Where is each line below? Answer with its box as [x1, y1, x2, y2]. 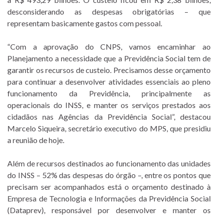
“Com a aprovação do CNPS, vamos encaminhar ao [7, 42, 211, 52]
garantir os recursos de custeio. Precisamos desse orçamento [7, 65, 211, 75]
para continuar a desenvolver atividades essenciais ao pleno [7, 77, 211, 87]
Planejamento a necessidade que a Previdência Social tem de [7, 54, 211, 63]
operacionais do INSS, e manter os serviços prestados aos [7, 100, 211, 110]
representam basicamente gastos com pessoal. [7, 18, 162, 28]
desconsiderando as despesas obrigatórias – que [7, 7, 211, 17]
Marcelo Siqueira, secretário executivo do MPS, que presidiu [7, 124, 211, 133]
